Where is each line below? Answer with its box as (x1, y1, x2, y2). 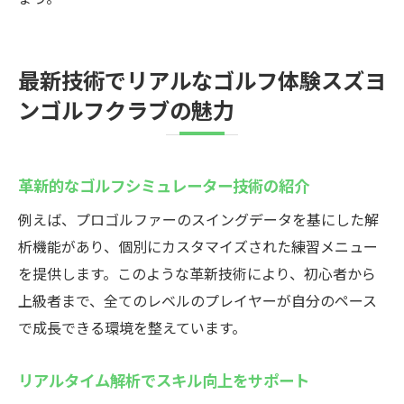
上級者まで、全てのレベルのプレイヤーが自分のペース (18, 289, 377, 311)
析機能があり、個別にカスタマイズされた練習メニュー (18, 235, 378, 257)
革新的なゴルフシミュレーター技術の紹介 (18, 173, 309, 197)
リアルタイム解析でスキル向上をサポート (18, 368, 309, 391)
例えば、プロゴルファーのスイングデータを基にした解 (18, 208, 379, 230)
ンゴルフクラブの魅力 (18, 93, 234, 125)
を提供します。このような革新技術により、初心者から (18, 262, 376, 284)
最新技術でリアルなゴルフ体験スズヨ (18, 63, 386, 96)
